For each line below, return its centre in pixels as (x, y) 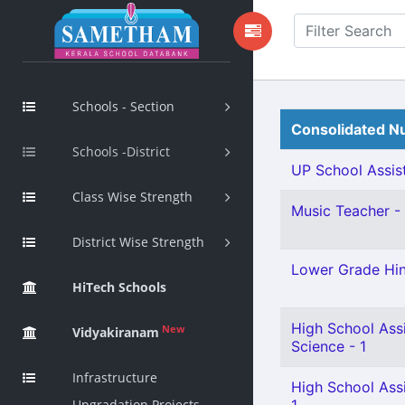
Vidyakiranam (116, 332)
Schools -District (121, 151)
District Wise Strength (138, 242)
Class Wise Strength (132, 197)
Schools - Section (123, 106)
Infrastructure (115, 377)
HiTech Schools (119, 287)
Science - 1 (329, 346)
